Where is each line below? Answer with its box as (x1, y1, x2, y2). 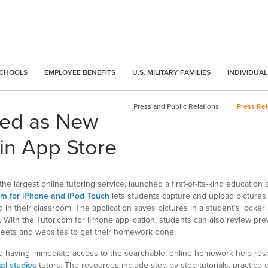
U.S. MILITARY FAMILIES (132, 68, 211, 77)
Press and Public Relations (133, 102, 219, 111)
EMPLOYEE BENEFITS (44, 68, 115, 77)
